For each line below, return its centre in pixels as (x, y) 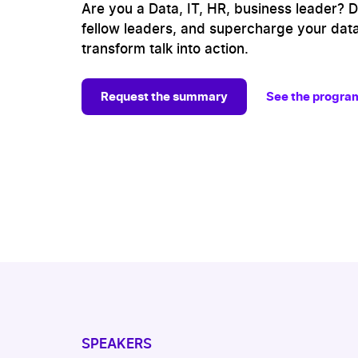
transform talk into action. (165, 49)
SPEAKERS (117, 344)
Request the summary (164, 96)
